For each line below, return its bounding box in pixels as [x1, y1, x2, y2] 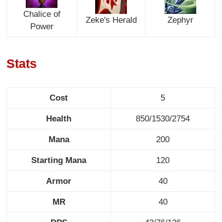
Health [46, 113, 72, 123]
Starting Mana [31, 155, 87, 165]
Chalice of [23, 9, 60, 19]
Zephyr [167, 15, 193, 25]
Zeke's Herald [85, 15, 137, 25]
